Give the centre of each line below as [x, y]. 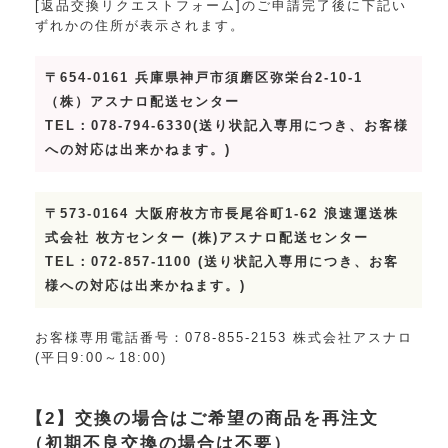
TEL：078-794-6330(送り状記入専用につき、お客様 [227, 125]
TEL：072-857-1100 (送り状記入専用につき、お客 [222, 261]
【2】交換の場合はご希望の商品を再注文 [203, 419]
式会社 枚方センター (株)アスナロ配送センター [207, 237]
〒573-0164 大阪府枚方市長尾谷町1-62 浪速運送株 [222, 213]
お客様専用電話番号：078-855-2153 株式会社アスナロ [224, 337]
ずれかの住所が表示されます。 [140, 25]
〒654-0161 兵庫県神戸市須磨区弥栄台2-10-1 [204, 77]
